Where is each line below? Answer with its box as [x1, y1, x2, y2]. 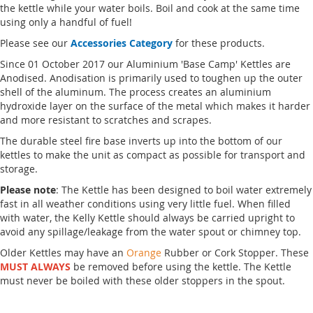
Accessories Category [71, 36, 173, 50]
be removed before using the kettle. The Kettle [71, 260, 291, 274]
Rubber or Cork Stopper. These [161, 246, 309, 260]
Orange [126, 246, 161, 260]
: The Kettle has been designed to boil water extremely [56, 183, 312, 197]
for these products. [173, 36, 265, 50]
